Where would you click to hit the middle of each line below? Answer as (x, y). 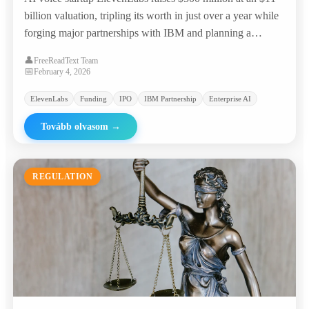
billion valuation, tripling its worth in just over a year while (151, 16)
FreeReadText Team (66, 60)
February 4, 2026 (62, 71)
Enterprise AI (230, 99)
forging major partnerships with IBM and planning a (138, 33)
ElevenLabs (49, 99)
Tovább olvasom (74, 127)
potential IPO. (54, 50)
